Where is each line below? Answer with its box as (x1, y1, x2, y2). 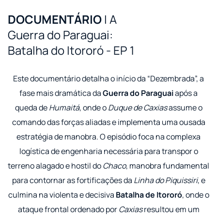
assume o (167, 102, 202, 113)
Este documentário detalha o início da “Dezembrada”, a (13, 73, 204, 84)
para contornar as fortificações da (12, 175, 134, 186)
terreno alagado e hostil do (8, 160, 103, 171)
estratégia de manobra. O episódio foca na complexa (16, 131, 201, 142)
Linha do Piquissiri (133, 175, 198, 186)
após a (173, 88, 198, 99)
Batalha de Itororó (115, 189, 182, 201)
